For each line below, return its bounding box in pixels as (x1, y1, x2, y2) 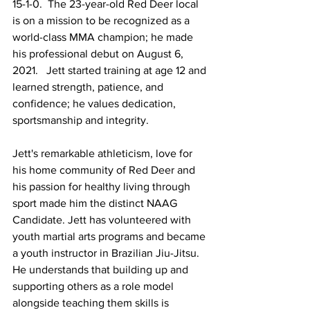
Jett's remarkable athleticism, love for (12, 147, 195, 159)
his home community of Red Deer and (12, 164, 198, 176)
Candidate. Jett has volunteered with (12, 214, 194, 226)
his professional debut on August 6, (12, 48, 186, 60)
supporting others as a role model (12, 280, 176, 292)
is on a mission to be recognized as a (12, 15, 192, 26)
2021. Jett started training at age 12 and (12, 64, 209, 76)
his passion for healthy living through (12, 181, 193, 192)
